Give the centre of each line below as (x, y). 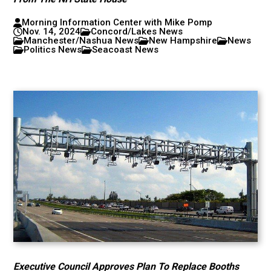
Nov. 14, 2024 (52, 31)
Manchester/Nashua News (81, 41)
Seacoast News (126, 50)
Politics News (53, 50)
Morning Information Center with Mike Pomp (117, 22)
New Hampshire (183, 41)
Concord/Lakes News (137, 31)
